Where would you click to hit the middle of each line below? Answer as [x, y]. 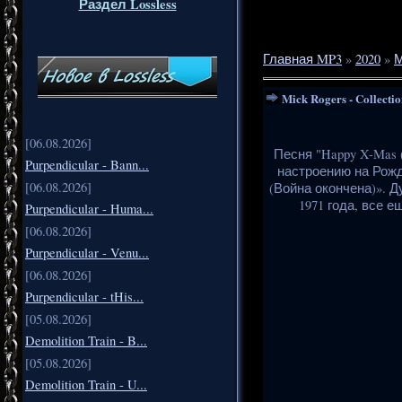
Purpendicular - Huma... [89, 208]
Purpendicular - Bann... [87, 164]
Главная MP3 [302, 58]
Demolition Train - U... [86, 384]
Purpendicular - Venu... [87, 252]
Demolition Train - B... [86, 340]
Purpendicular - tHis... [84, 296]
